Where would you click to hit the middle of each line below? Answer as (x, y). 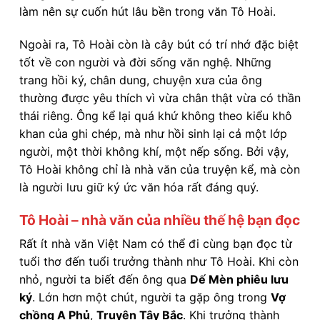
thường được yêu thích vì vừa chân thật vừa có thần (160, 98)
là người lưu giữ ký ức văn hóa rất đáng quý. (139, 187)
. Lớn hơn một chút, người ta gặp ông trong (151, 297)
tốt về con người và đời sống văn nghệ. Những (145, 62)
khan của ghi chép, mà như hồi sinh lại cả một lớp (153, 134)
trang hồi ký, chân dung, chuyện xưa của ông (141, 80)
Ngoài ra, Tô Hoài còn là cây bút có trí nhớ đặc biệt (159, 45)
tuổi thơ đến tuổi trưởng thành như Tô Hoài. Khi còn (159, 262)
